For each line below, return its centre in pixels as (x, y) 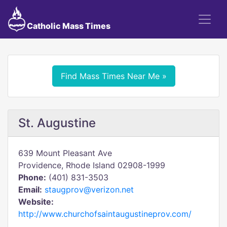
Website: (36, 202)
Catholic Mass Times (68, 26)
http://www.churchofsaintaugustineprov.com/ (105, 214)
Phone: (32, 177)
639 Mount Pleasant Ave (65, 153)
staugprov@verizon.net (89, 190)
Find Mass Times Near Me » (113, 76)
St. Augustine (57, 123)
